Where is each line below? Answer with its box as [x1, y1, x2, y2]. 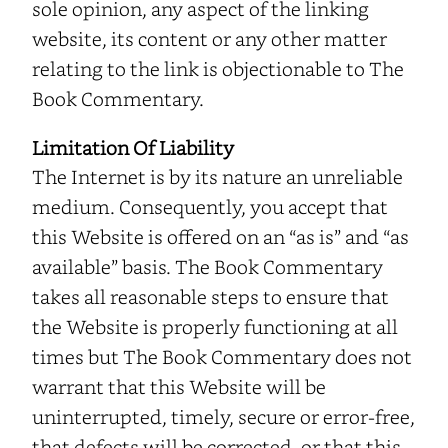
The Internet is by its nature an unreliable [32, 163, 403, 189]
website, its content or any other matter [32, 25, 387, 51]
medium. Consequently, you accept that [32, 193, 388, 219]
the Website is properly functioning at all [32, 313, 398, 339]
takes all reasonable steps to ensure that [32, 283, 389, 309]
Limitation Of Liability [32, 134, 234, 160]
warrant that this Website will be [32, 373, 326, 399]
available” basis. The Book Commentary [32, 253, 383, 279]
